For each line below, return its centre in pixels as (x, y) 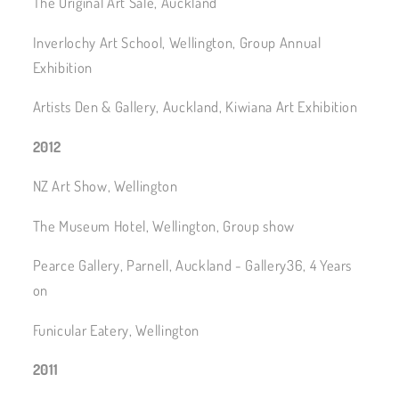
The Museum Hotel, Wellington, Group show (163, 225)
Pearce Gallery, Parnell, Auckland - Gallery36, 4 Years (192, 265)
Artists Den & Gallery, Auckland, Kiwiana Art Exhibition (195, 107)
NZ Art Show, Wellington (105, 186)
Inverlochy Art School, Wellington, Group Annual (177, 42)
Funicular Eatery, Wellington (116, 330)
